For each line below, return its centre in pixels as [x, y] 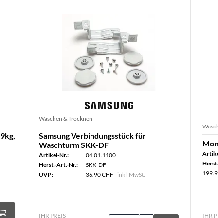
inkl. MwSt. [131, 174]
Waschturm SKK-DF [74, 145]
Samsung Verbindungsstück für [92, 136]
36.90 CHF [100, 174]
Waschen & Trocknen [66, 118]
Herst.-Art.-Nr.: [58, 165]
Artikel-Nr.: [54, 155]
